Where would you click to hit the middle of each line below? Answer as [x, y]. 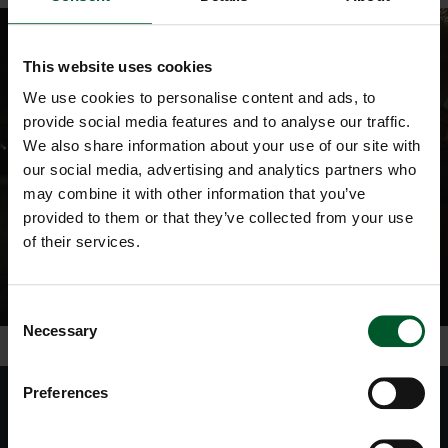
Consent [35, 311]
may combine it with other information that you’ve [194, 194]
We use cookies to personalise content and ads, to [199, 98]
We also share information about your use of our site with [222, 146]
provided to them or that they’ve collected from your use [218, 218]
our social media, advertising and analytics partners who [219, 170]
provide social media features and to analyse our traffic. [217, 122]
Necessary [60, 331]
